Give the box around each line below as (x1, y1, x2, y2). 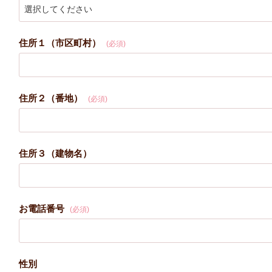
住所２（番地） (19, 92, 85, 103)
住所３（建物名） (19, 148, 92, 158)
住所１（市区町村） (19, 37, 103, 48)
